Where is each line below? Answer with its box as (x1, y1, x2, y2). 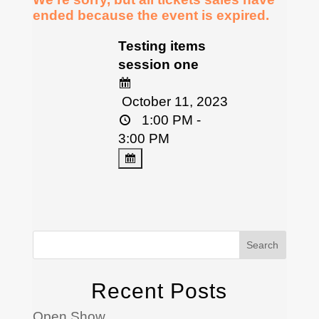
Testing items (117, 38, 206, 53)
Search (246, 239, 279, 251)
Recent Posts (91, 279, 228, 303)
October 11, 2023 (117, 93, 228, 109)
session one (117, 56, 199, 72)
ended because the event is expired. (32, 7, 269, 23)
